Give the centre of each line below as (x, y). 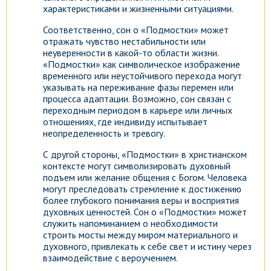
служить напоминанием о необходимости (130, 223)
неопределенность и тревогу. (104, 133)
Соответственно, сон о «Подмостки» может (136, 30)
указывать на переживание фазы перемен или (138, 87)
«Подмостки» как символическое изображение (142, 64)
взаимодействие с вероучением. (110, 258)
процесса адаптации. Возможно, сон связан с (137, 99)
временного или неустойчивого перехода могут (142, 76)
